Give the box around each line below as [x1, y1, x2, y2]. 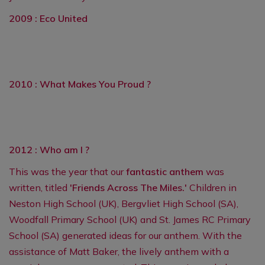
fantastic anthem [126, 166, 203, 177]
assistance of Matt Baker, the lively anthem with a [9, 245, 229, 257]
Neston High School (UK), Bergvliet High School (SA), [9, 198, 238, 209]
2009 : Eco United [9, 12, 90, 24]
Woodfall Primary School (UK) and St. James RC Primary [9, 214, 251, 225]
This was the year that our [9, 166, 126, 177]
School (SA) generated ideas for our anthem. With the [9, 230, 242, 241]
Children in [187, 182, 237, 193]
